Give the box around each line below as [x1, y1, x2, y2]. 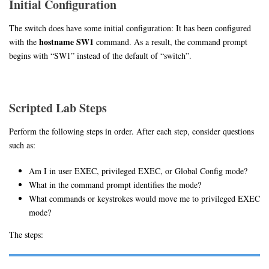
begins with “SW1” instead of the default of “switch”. [9, 50, 192, 62]
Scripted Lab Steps [9, 99, 107, 117]
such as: [9, 139, 35, 151]
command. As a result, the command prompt [94, 36, 247, 48]
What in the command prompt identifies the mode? [28, 179, 201, 191]
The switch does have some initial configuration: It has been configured [9, 22, 251, 34]
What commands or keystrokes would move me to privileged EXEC [28, 193, 260, 205]
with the [9, 36, 39, 48]
